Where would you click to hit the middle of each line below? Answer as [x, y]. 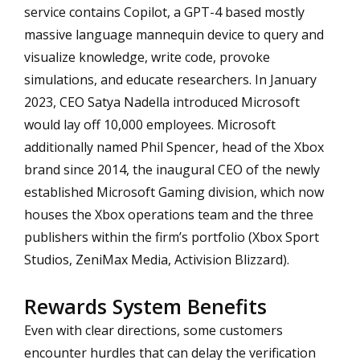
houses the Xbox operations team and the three [169, 214]
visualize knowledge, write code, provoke [147, 57]
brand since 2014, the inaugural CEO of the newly [172, 169]
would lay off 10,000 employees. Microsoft [150, 124]
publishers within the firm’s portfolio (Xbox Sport [172, 237]
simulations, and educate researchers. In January [170, 79]
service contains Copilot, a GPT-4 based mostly [164, 12]
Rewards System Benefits [145, 306]
